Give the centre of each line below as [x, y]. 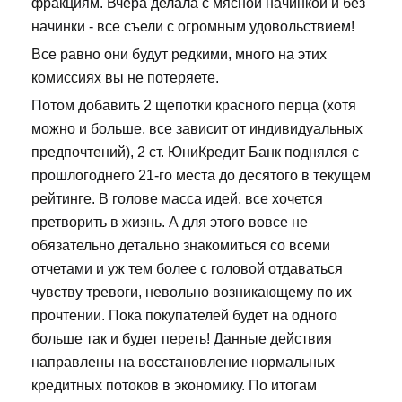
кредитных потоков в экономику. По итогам [174, 385]
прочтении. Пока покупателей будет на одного [184, 315]
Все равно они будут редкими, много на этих [179, 54]
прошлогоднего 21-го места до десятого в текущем [201, 175]
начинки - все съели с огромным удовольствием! [193, 26]
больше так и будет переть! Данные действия [182, 338]
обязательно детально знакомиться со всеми [181, 245]
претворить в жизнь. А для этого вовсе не [170, 222]
